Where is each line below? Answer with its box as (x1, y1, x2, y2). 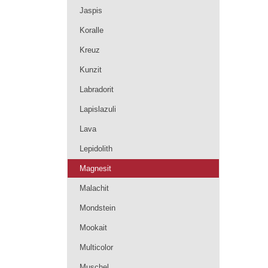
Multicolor (80, 243, 113, 252)
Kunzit (80, 65, 102, 74)
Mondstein (80, 203, 115, 212)
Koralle (80, 26, 103, 35)
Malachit (80, 184, 109, 193)
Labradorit (80, 85, 114, 94)
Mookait (80, 223, 107, 232)
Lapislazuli (80, 105, 116, 114)
